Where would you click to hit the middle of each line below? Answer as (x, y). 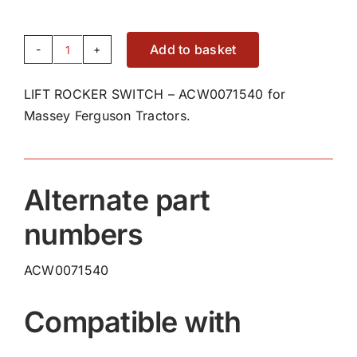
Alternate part (117, 200)
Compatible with (132, 322)
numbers (83, 234)
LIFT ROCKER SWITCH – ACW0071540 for (155, 94)
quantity (91, 166)
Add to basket (193, 49)
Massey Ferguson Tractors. (107, 115)
